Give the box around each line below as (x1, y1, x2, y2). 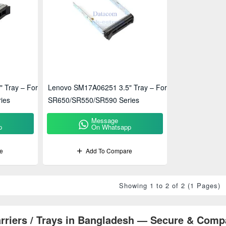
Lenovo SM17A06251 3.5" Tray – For (48, 82, 167, 93)
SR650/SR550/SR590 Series (48, 95, 140, 105)
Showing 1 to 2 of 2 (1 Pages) (119, 181, 220, 191)
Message (91, 116, 119, 126)
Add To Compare (86, 146, 133, 155)
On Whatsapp (91, 122, 132, 132)
